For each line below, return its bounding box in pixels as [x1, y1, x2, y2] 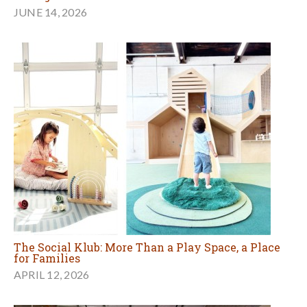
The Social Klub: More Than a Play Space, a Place [14, 239, 280, 254]
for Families [14, 250, 80, 265]
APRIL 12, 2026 [14, 267, 90, 281]
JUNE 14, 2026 [14, 5, 88, 19]
